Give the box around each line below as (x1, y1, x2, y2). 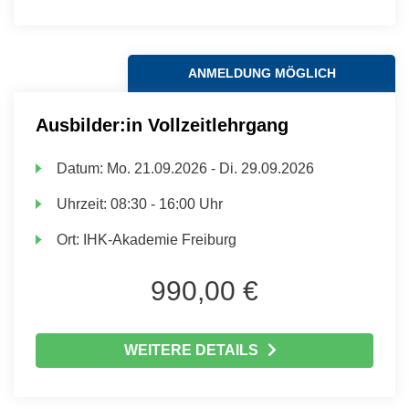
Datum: (57, 161, 108, 176)
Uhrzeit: (57, 196, 111, 212)
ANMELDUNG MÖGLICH (187, 66, 336, 80)
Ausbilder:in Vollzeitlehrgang (36, 115, 288, 135)
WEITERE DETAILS (123, 342, 258, 358)
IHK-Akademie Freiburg (83, 232, 237, 247)
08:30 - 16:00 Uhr (110, 196, 224, 212)
